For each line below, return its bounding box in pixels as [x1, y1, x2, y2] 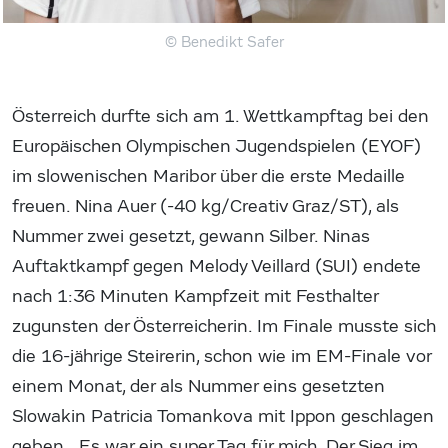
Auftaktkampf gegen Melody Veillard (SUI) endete [12, 255, 421, 277]
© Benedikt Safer [164, 32, 284, 51]
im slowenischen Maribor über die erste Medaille [12, 165, 405, 187]
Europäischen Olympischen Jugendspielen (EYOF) [12, 135, 421, 157]
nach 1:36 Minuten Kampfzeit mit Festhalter [12, 285, 378, 307]
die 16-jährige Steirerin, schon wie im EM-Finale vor [12, 345, 431, 367]
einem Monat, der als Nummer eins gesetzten [12, 375, 385, 397]
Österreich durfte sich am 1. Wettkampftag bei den [12, 105, 429, 127]
